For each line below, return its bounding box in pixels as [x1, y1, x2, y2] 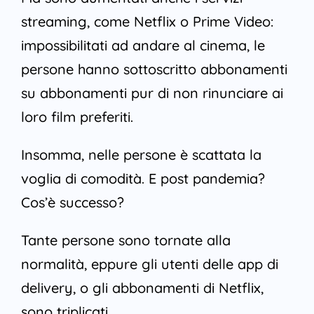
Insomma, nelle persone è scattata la [20, 146, 261, 164]
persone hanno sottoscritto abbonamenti [20, 60, 287, 78]
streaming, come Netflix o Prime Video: [20, 13, 273, 31]
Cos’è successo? [20, 193, 124, 212]
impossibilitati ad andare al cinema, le [20, 36, 265, 55]
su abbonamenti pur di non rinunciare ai [20, 84, 283, 102]
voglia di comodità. [20, 170, 149, 188]
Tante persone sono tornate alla [20, 231, 231, 250]
